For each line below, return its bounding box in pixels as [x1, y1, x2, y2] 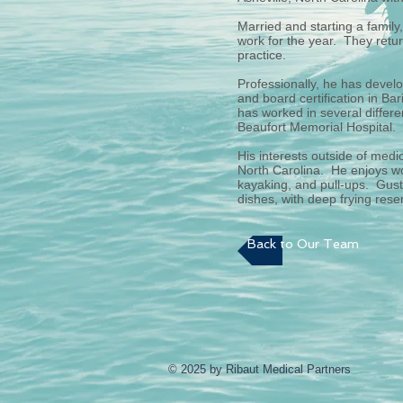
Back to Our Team [247, 237, 359, 251]
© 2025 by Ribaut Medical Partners [168, 363, 351, 376]
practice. [237, 48, 290, 62]
